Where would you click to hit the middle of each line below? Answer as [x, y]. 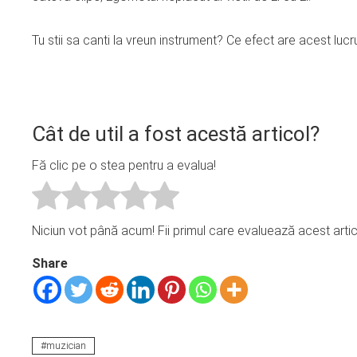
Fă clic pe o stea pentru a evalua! [124, 166]
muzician [66, 346]
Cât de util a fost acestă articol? [176, 134]
